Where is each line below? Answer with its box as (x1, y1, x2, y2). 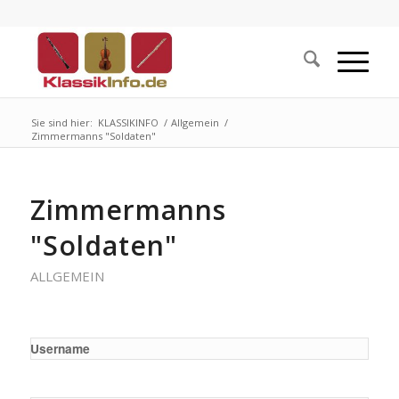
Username (29, 339, 90, 357)
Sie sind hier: (30, 116, 93, 129)
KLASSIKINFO (97, 116, 159, 129)
